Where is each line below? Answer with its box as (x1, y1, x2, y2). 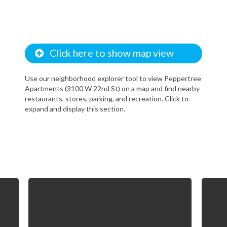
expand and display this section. (25, 104, 125, 113)
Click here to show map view (43, 47, 174, 59)
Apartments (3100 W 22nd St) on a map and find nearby (25, 84, 200, 93)
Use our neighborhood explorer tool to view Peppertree (25, 73, 201, 83)
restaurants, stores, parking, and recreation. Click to (25, 94, 188, 103)
